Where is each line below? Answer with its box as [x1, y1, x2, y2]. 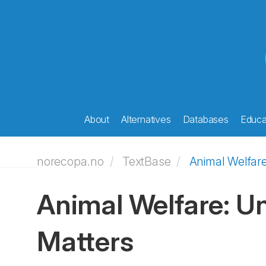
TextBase [122, 154, 171, 169]
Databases [182, 113, 229, 125]
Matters [37, 224, 134, 258]
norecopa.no [37, 154, 104, 169]
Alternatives [121, 113, 171, 125]
